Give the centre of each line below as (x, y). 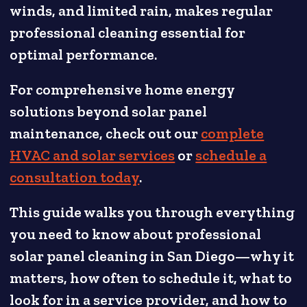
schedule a (231, 156)
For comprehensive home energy (122, 90)
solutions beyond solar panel (109, 112)
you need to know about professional (136, 235)
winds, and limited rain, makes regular (142, 11)
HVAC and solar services (93, 156)
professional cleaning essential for (128, 33)
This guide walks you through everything (152, 213)
